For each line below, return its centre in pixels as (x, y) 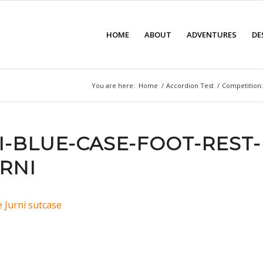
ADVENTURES (211, 35)
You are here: (113, 85)
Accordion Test (190, 85)
